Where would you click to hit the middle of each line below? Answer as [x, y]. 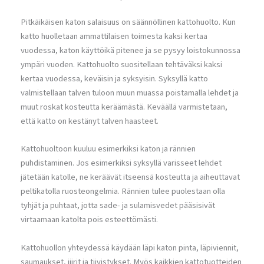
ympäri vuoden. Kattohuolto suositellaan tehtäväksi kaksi [121, 64]
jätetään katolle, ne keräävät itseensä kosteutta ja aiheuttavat [130, 177]
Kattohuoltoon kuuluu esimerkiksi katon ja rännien [108, 149]
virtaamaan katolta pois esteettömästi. [89, 220]
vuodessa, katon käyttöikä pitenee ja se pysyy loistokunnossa [131, 50]
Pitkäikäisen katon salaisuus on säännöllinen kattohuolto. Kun [128, 22]
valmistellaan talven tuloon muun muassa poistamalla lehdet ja [130, 93]
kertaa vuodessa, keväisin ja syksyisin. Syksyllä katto [114, 78]
